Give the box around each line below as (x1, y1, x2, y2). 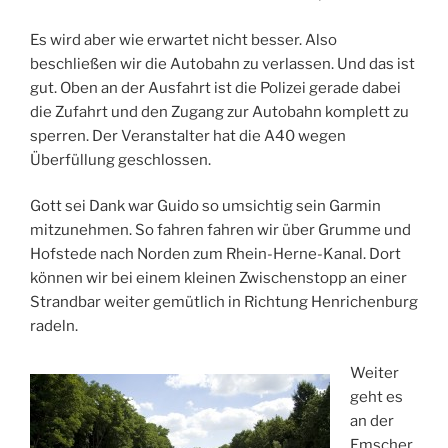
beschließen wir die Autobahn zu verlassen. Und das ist (30, 54, 415, 73)
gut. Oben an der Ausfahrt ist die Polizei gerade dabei (30, 78, 401, 97)
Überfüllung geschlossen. (30, 150, 211, 169)
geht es (349, 387, 403, 406)
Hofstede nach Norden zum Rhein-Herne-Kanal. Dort (30, 245, 401, 264)
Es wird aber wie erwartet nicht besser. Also (30, 30, 337, 49)
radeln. (30, 317, 78, 336)
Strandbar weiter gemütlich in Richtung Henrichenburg (30, 293, 418, 312)
